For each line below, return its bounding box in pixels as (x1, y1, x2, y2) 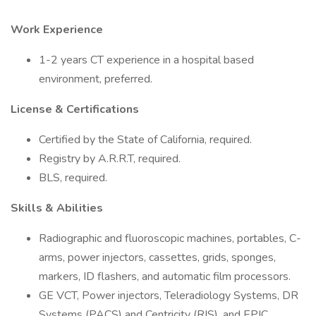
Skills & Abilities (11, 200, 103, 216)
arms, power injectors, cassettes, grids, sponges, (39, 250, 276, 265)
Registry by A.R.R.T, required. (39, 151, 181, 166)
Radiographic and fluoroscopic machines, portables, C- (39, 231, 301, 246)
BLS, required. (39, 170, 107, 186)
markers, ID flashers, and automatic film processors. (39, 269, 291, 284)
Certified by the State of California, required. (39, 132, 252, 147)
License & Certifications (11, 102, 139, 117)
